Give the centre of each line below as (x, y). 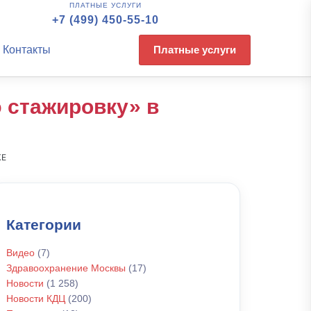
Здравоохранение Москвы (66, 268)
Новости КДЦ (36, 299)
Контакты (26, 50)
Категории (44, 225)
